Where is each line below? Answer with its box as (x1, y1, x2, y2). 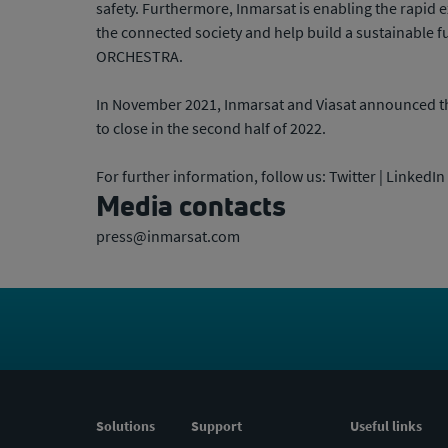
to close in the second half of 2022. (96, 118, 326, 138)
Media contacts (96, 187, 286, 225)
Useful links (350, 417, 422, 435)
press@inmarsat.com (96, 226, 240, 246)
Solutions (96, 417, 155, 435)
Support (191, 417, 242, 435)
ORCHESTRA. (96, 46, 183, 66)
